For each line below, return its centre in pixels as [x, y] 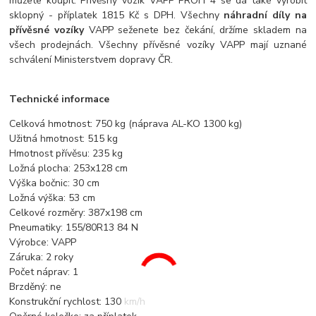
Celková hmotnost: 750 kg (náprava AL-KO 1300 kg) [126, 124]
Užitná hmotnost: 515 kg [64, 139]
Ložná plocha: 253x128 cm [69, 169]
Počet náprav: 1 [44, 272]
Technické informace [60, 99]
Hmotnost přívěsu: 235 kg [66, 154]
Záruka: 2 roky [42, 257]
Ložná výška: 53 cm [53, 198]
